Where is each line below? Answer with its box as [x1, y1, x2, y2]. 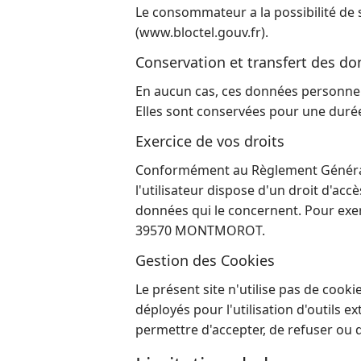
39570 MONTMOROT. [135, 222, 265, 239]
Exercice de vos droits [135, 131, 284, 151]
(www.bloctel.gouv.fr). [135, 23, 268, 41]
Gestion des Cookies [135, 251, 275, 270]
